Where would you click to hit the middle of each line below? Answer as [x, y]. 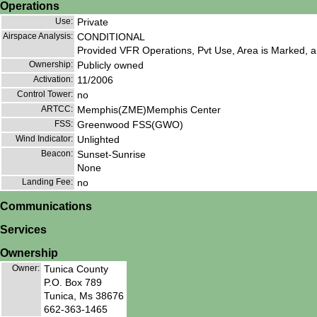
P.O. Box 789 [73, 282]
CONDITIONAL [111, 37]
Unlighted [98, 140]
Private [93, 22]
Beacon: [57, 154]
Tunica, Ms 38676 [84, 295]
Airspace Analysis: [38, 36]
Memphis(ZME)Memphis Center [149, 110]
